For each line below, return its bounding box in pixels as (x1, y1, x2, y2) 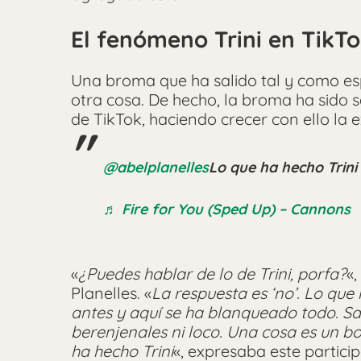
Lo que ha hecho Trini (209, 158, 357, 177)
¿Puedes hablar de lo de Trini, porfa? (78, 263, 346, 284)
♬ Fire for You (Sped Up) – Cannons (103, 200, 351, 219)
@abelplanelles (103, 158, 209, 177)
